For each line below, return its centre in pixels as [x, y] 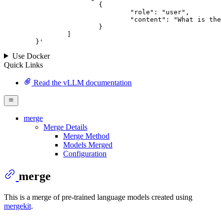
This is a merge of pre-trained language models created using [98, 197]
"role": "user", [67, 12]
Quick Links [23, 65]
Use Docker [31, 56]
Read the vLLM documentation [82, 82]
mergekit [18, 206]
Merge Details [65, 127]
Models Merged [88, 145]
